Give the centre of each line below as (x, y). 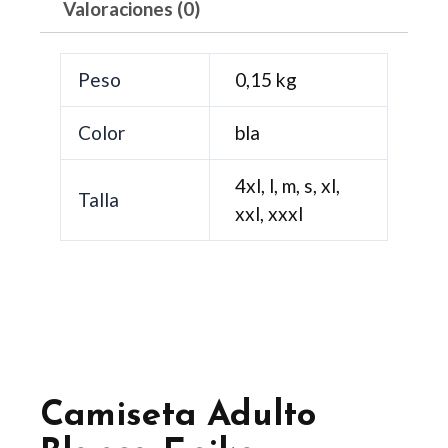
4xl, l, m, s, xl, (288, 186)
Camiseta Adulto (178, 416)
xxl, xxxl (269, 214)
